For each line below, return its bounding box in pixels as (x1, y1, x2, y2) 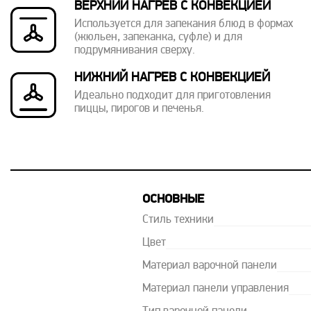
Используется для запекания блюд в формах (74, 19, 293, 30)
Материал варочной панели (142, 260, 277, 271)
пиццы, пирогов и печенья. (74, 103, 204, 115)
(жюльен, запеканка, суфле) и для (74, 32, 242, 43)
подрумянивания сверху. (74, 45, 195, 56)
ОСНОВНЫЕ (142, 193, 204, 206)
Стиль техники (142, 215, 214, 226)
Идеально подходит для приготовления (74, 90, 271, 101)
